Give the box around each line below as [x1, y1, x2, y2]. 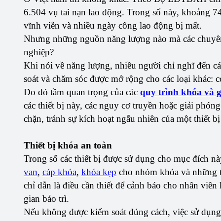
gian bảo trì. [24, 193, 69, 204]
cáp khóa [42, 167, 76, 178]
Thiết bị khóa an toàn [24, 140, 112, 151]
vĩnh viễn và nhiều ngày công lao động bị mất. [24, 20, 202, 31]
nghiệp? [24, 47, 54, 58]
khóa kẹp [81, 167, 116, 178]
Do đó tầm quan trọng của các [24, 87, 140, 98]
